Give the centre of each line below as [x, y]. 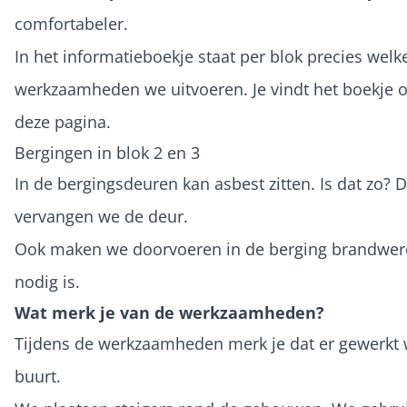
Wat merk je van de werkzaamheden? [169, 313]
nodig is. [47, 282]
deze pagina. [63, 122]
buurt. [38, 376]
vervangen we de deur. [101, 216]
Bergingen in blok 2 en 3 [107, 153]
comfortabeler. [71, 24]
